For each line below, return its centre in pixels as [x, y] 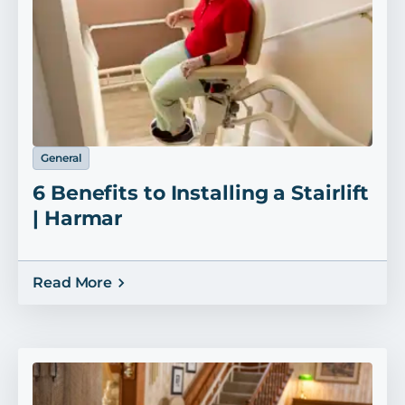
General [61, 157]
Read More [73, 282]
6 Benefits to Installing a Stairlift [201, 193]
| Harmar [78, 218]
